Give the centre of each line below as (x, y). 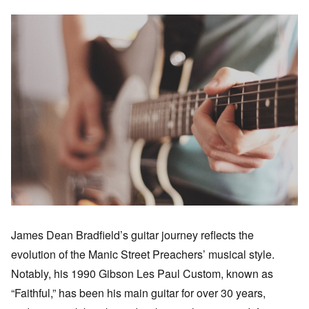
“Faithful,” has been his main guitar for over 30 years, (138, 292)
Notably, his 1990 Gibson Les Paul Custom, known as (142, 273)
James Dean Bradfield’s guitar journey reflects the (132, 235)
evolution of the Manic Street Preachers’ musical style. (143, 254)
